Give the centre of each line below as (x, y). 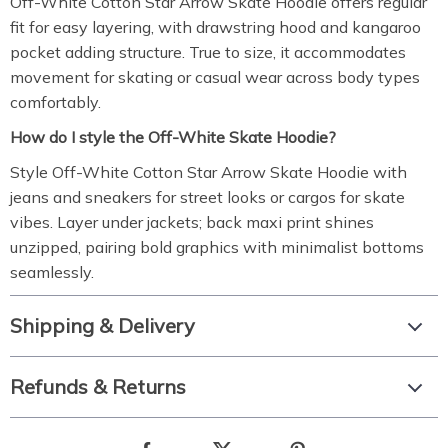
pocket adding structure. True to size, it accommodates (208, 52)
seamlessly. (52, 272)
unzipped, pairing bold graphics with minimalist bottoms (217, 247)
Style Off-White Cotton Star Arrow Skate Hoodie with (208, 172)
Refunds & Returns (98, 386)
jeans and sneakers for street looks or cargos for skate (207, 197)
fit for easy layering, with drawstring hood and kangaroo (215, 27)
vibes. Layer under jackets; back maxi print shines (192, 222)
